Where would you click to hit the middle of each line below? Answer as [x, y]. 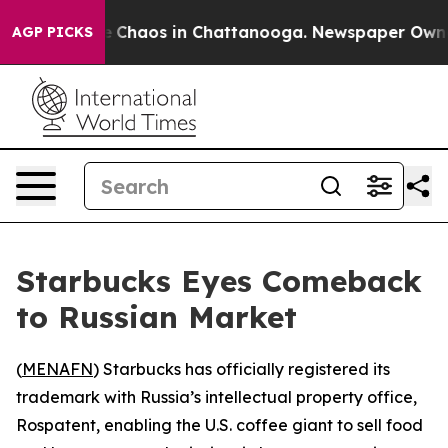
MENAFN [57, 369]
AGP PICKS [52, 32]
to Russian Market [156, 317]
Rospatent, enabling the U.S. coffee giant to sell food [219, 425]
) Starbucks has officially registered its [241, 369]
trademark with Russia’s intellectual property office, [216, 397]
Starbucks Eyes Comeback [219, 281]
